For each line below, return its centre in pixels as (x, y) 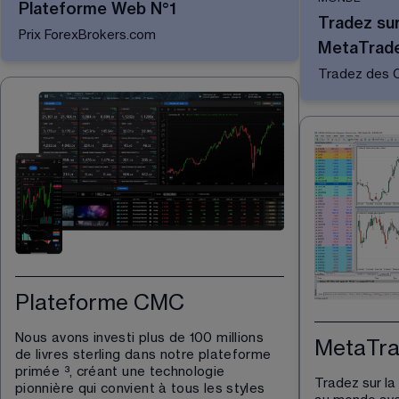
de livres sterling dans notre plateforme (145, 354)
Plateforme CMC (100, 302)
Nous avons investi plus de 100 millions (142, 338)
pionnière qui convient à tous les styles (142, 388)
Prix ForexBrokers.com (87, 36)
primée (40, 371)
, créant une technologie (149, 371)
